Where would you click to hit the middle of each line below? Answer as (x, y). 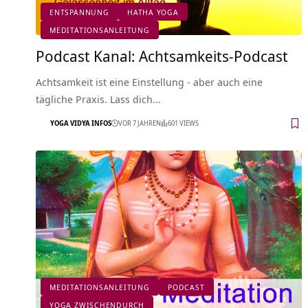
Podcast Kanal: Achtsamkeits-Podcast (162, 55)
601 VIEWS (183, 123)
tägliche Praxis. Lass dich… (98, 99)
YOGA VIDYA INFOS (81, 123)
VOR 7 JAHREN (140, 123)
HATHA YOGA (153, 12)
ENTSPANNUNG (79, 12)
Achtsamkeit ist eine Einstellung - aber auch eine (149, 81)
